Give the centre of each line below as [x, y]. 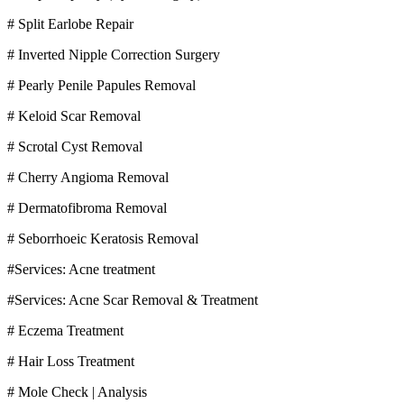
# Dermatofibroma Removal [87, 207]
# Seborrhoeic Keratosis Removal [103, 238]
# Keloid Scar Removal [74, 115]
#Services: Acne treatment [81, 269]
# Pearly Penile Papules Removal [101, 85]
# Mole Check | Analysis [77, 391]
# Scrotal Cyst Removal [75, 146]
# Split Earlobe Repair [70, 23]
